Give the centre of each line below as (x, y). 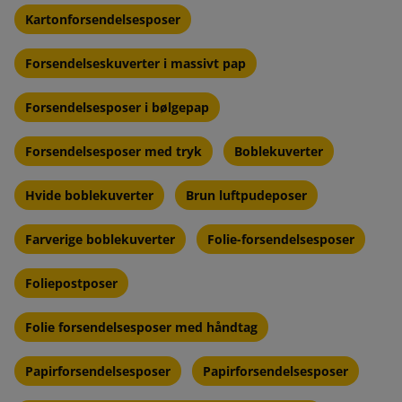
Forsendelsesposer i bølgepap (117, 107)
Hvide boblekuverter (89, 195)
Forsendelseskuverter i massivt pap (135, 63)
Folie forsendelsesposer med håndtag (141, 327)
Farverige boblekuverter (100, 239)
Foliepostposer (71, 283)
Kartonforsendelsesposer (103, 19)
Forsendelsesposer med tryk (114, 151)
